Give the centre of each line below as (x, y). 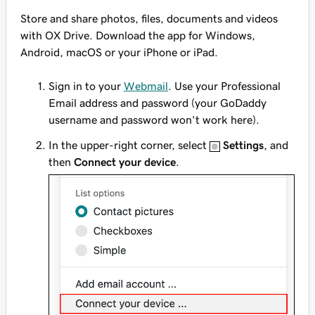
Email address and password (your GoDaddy (157, 103)
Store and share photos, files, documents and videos (149, 18)
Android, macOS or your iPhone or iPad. (119, 52)
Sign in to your (86, 86)
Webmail (146, 86)
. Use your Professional (224, 86)
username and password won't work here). (154, 120)
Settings (243, 145)
